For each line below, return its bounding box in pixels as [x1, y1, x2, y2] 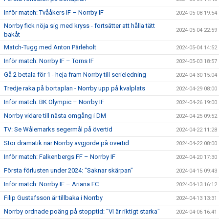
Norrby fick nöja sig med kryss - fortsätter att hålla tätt [4, 22, 155, 29]
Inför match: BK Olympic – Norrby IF [4, 98, 104, 106]
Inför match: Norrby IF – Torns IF [4, 57, 94, 65]
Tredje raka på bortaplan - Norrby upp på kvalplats [4, 84, 145, 92]
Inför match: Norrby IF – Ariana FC [4, 180, 99, 188]
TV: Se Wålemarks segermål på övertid [4, 125, 112, 133]
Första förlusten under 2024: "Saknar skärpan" [4, 166, 133, 174]
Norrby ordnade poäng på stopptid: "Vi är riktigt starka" [4, 207, 160, 215]
